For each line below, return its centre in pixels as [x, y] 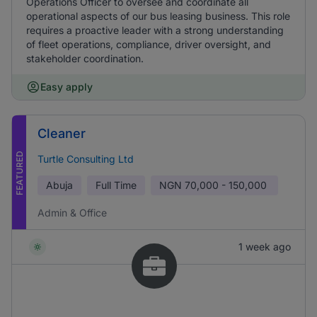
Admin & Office [72, 213]
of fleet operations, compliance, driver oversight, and [149, 44]
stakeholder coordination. [85, 58]
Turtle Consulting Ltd [86, 159]
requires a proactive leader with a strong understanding [155, 30]
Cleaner [62, 133]
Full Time [116, 185]
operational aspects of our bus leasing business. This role [158, 16]
